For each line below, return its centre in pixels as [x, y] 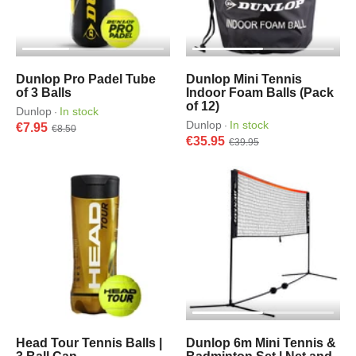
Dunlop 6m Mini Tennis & [261, 343]
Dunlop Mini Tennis [244, 79]
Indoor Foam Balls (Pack [260, 93]
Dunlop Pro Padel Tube [86, 79]
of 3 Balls [44, 93]
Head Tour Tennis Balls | [89, 343]
